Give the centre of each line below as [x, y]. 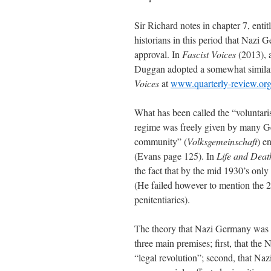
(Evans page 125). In [175, 156]
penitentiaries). [162, 199]
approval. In [158, 54]
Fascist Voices [210, 54]
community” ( [161, 141]
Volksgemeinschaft [222, 141]
